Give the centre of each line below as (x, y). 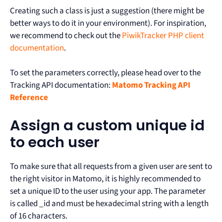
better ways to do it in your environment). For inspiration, (108, 23)
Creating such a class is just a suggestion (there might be (107, 11)
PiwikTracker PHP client (163, 35)
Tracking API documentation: (61, 85)
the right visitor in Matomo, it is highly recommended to (105, 179)
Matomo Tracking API (151, 85)
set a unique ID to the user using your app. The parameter (108, 191)
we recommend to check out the (66, 35)
